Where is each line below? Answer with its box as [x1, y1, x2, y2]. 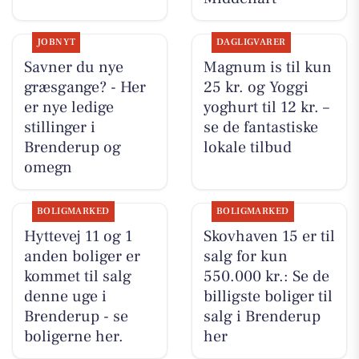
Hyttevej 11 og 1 [23, 226, 132, 248]
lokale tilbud [203, 137, 292, 159]
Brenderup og [23, 137, 121, 159]
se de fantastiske [203, 117, 318, 139]
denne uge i [23, 286, 107, 308]
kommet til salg [23, 266, 131, 288]
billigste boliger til [203, 286, 333, 308]
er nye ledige [23, 97, 114, 119]
